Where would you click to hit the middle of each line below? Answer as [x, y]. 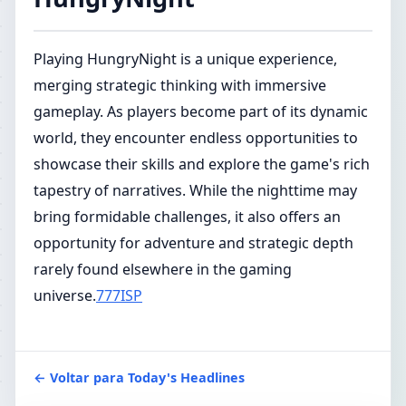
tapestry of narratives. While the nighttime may [195, 190]
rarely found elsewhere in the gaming [163, 269]
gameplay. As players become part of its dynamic [201, 111]
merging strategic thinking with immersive [180, 85]
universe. [65, 295]
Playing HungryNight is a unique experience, [185, 59]
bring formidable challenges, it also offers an [187, 217]
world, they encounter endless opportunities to [196, 138]
